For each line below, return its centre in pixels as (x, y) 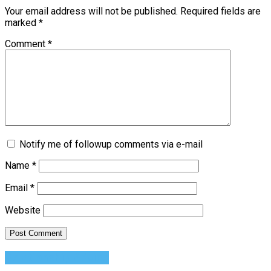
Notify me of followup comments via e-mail (111, 145)
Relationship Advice (57, 257)
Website (23, 211)
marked (22, 23)
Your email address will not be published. (91, 11)
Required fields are (220, 11)
